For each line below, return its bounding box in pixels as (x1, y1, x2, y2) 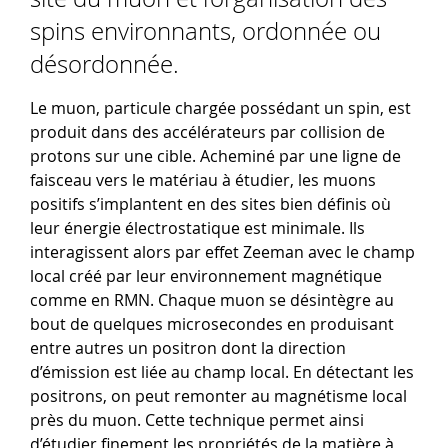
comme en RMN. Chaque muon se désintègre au (30, 289, 394, 312)
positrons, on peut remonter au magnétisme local (30, 385, 407, 408)
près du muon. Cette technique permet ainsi (30, 409, 364, 432)
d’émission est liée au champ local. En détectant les (30, 361, 414, 384)
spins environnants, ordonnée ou (30, 15, 381, 48)
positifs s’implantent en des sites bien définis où (30, 193, 391, 216)
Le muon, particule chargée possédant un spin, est (30, 97, 411, 120)
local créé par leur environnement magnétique (30, 265, 382, 288)
